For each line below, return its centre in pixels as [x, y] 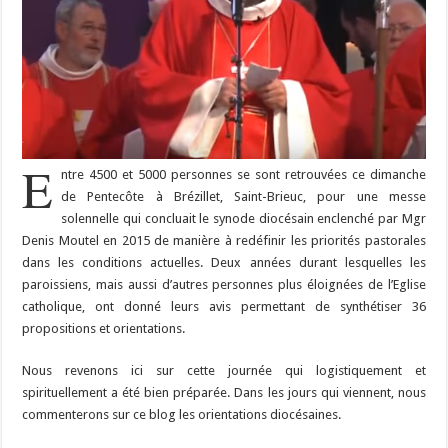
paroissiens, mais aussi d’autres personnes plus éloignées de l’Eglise [224, 284]
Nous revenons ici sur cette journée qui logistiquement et [224, 370]
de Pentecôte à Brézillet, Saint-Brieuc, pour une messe [243, 196]
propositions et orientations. [104, 328]
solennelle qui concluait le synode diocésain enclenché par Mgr [243, 218]
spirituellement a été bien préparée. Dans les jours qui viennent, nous [224, 392]
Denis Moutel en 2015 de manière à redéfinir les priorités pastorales [224, 240]
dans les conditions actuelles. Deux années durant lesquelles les [224, 262]
